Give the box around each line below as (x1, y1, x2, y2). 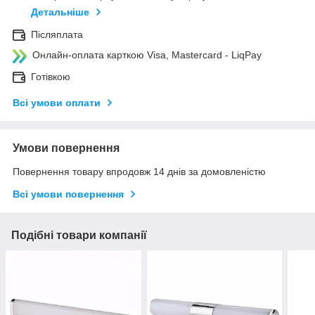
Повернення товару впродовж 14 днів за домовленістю (13, 166, 266, 178)
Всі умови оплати (13, 97, 101, 109)
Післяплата (31, 29, 83, 41)
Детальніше (31, 6, 89, 18)
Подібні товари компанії (11, 229, 147, 242)
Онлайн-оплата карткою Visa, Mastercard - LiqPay (32, 49, 262, 61)
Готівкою (31, 71, 70, 83)
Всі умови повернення (13, 188, 124, 200)
